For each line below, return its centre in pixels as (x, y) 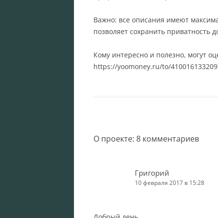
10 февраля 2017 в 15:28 (170, 182)
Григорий (152, 173)
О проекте (113, 138)
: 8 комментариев (166, 138)
